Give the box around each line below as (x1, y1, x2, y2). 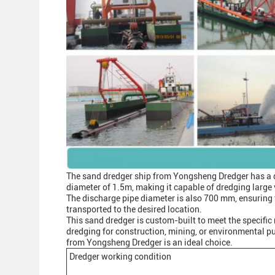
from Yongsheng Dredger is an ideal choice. (66, 238, 233, 247)
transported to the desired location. (66, 204, 202, 214)
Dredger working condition (69, 252, 171, 261)
